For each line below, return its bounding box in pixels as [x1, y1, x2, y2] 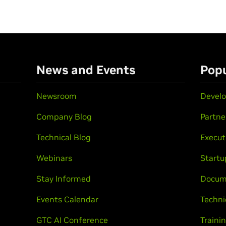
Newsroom [36, 91, 77, 101]
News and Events [36, 62, 135, 78]
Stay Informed [36, 174, 91, 184]
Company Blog [36, 111, 92, 122]
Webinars [36, 153, 72, 163]
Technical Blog [36, 132, 91, 142]
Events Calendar [36, 194, 98, 204]
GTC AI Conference [36, 215, 108, 225]
